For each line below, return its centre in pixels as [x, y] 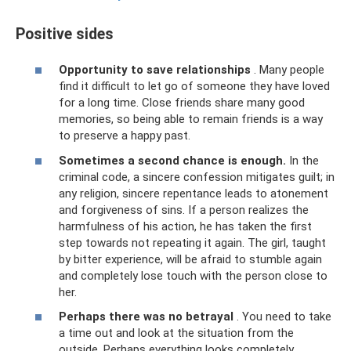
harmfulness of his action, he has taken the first [185, 226]
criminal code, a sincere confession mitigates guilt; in [197, 177]
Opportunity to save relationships [155, 70]
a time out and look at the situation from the [176, 333]
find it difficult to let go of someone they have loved [194, 87]
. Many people [288, 70]
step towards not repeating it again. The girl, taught [192, 242]
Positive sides [65, 34]
